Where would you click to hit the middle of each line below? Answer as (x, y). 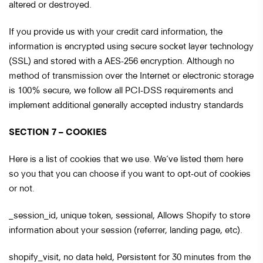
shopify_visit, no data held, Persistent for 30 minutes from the (130, 256)
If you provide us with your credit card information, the (116, 31)
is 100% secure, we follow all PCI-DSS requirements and (121, 90)
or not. (22, 188)
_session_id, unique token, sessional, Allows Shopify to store (129, 215)
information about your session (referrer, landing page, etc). (126, 229)
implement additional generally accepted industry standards (126, 104)
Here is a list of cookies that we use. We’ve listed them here (126, 158)
